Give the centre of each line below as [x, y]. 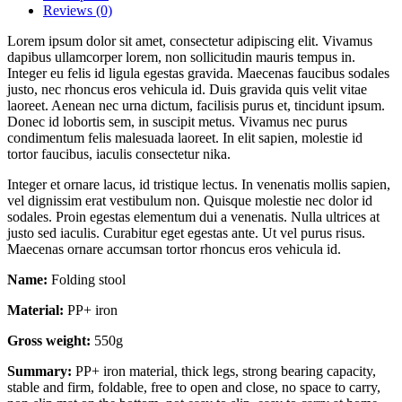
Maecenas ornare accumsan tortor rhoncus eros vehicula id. [174, 249]
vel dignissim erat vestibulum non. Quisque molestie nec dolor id [190, 200]
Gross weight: [49, 340]
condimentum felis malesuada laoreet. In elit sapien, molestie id [185, 137]
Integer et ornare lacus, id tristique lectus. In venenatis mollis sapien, [199, 184]
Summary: [39, 371]
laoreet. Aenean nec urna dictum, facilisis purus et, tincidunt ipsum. [196, 105]
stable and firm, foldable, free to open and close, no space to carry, [194, 387]
